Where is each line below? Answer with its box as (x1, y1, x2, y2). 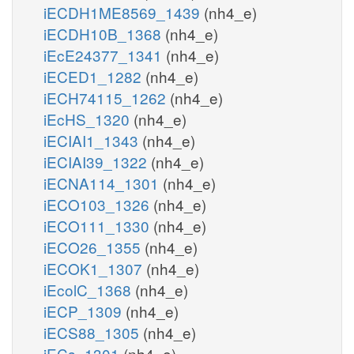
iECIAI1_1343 (43, 129, 142, 151)
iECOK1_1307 (43, 257, 146, 279)
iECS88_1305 (43, 321, 143, 343)
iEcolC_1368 (43, 278, 135, 300)
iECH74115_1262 (43, 86, 170, 108)
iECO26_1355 (43, 235, 145, 258)
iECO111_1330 (43, 214, 153, 236)
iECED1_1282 (43, 65, 145, 87)
